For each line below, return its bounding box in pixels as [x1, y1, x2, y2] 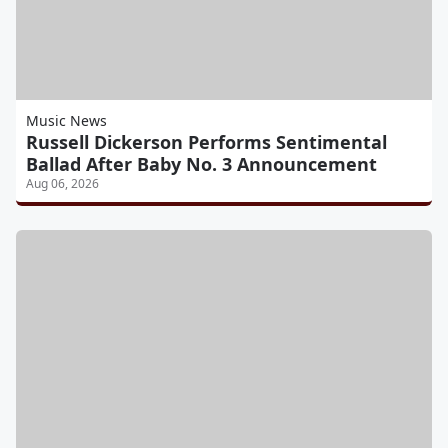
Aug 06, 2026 [26, 174, 99, 192]
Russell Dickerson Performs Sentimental [26, 129, 387, 154]
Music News [26, 110, 107, 130]
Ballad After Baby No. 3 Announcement [26, 151, 377, 176]
